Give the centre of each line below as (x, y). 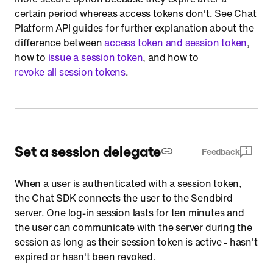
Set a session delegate (88, 150)
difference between (60, 43)
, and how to (171, 57)
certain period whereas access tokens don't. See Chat (136, 13)
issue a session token (95, 57)
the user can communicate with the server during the (133, 227)
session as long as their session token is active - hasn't (136, 242)
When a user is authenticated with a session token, (128, 183)
